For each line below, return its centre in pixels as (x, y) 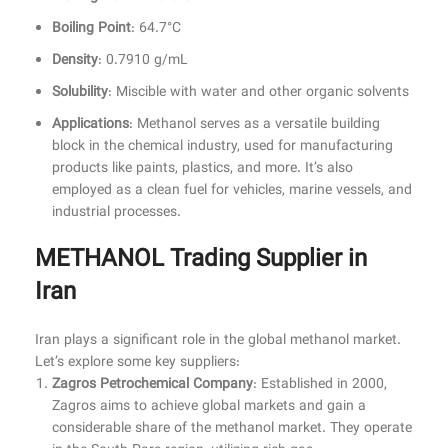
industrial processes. (116, 213)
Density (75, 61)
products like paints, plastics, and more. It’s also (202, 169)
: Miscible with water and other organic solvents (258, 93)
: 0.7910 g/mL (143, 61)
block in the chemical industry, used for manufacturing (222, 147)
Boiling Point (91, 29)
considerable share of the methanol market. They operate (232, 429)
